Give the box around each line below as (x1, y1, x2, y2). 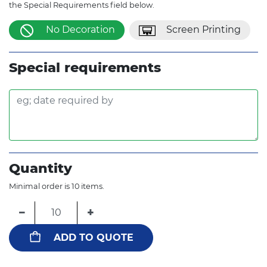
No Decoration (46, 24, 115, 36)
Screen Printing (166, 24, 241, 36)
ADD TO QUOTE (54, 231, 133, 243)
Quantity (9, 159, 72, 176)
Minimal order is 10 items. (9, 181, 104, 191)
